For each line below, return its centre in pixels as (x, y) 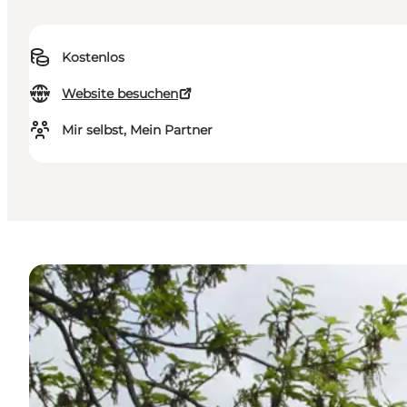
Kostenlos (93, 58)
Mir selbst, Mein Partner (137, 130)
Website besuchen (120, 94)
